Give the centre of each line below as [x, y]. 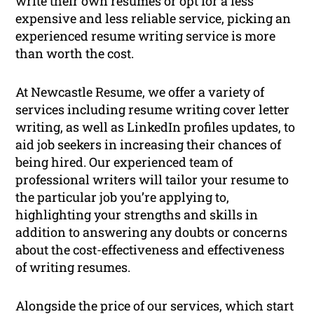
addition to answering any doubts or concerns [152, 232]
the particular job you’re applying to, [123, 197]
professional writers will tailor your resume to [152, 180]
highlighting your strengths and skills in [137, 215]
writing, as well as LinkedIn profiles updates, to [156, 127]
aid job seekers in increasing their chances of [149, 145]
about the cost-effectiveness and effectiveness [150, 250]
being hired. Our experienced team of [124, 162]
